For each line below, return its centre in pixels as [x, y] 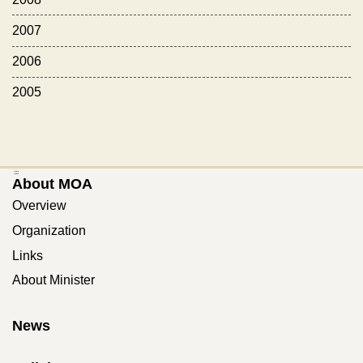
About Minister [53, 280]
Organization [49, 230]
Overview [39, 206]
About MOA [52, 184]
